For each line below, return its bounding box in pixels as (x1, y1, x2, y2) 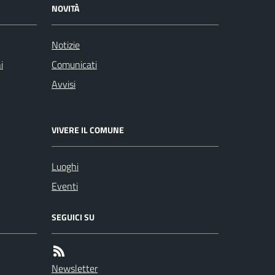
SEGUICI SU (52, 210, 95, 223)
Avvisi (52, 76, 76, 91)
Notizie (52, 37, 80, 52)
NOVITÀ (52, 1, 79, 15)
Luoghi (52, 158, 79, 174)
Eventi (52, 178, 78, 193)
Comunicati (52, 56, 97, 72)
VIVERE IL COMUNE (52, 123, 124, 136)
